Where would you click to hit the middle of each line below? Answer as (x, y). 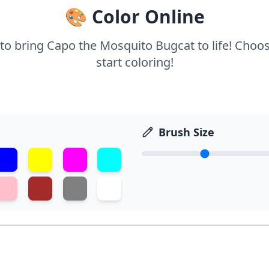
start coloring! (134, 62)
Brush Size (186, 132)
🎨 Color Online (134, 17)
